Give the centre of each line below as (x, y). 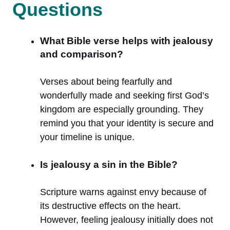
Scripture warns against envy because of (123, 192)
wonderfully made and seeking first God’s (124, 95)
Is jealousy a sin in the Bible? (109, 164)
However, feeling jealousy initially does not (127, 219)
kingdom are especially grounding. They (122, 109)
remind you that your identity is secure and (127, 123)
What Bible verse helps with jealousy (127, 41)
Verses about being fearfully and (106, 81)
